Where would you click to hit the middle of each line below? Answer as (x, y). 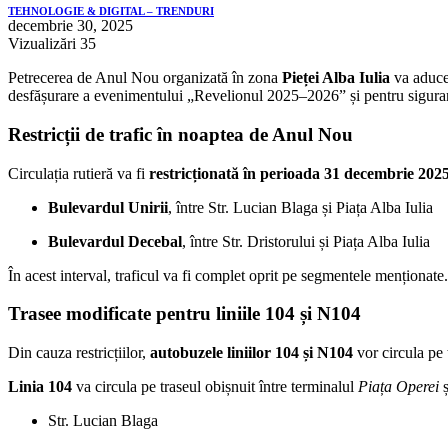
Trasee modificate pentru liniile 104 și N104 (184, 314)
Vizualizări (44, 44)
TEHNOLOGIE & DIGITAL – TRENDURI (111, 11)
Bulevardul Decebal (115, 241)
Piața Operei (398, 386)
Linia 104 (42, 386)
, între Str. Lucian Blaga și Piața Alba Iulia (300, 207)
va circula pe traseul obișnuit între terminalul (217, 386)
